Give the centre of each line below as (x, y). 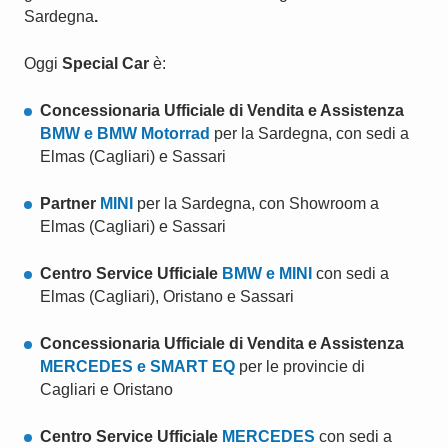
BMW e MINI (267, 273)
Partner (70, 203)
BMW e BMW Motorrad (125, 133)
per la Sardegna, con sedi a (309, 133)
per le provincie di (300, 366)
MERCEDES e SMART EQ (137, 366)
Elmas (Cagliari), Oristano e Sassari (167, 296)
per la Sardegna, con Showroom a (256, 203)
